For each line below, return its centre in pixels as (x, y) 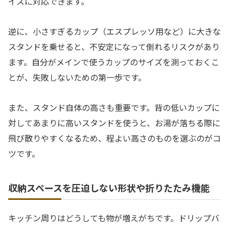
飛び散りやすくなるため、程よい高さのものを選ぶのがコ (114, 138)
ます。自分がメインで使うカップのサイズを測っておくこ (114, 62)
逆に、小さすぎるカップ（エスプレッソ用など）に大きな (114, 31)
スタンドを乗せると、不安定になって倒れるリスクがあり (114, 46)
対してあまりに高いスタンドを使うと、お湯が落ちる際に (114, 122)
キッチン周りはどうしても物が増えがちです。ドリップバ (114, 217)
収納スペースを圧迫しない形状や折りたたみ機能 (109, 187)
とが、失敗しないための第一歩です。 (77, 77)
